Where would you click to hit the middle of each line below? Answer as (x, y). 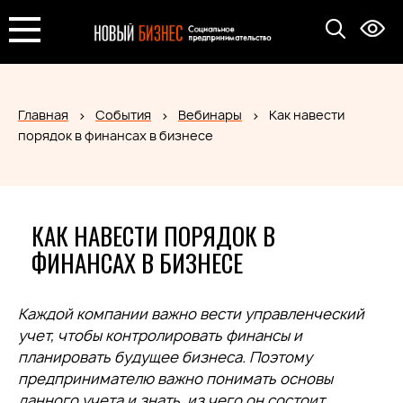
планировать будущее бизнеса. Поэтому (165, 357)
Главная (43, 115)
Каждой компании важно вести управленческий (191, 314)
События (123, 115)
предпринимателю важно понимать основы (175, 379)
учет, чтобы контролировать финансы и (160, 336)
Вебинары (210, 115)
